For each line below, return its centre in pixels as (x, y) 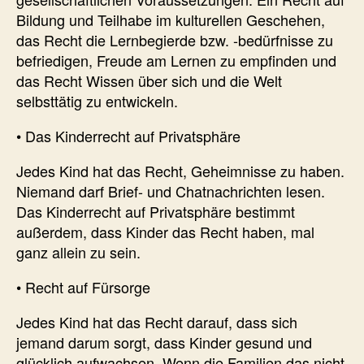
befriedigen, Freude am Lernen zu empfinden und (176, 60)
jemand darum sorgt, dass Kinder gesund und (164, 342)
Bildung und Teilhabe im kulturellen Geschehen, (171, 19)
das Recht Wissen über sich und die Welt (149, 80)
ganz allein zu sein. (78, 251)
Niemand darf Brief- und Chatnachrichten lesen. (171, 191)
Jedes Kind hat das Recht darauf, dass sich (157, 321)
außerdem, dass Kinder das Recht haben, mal (165, 231)
